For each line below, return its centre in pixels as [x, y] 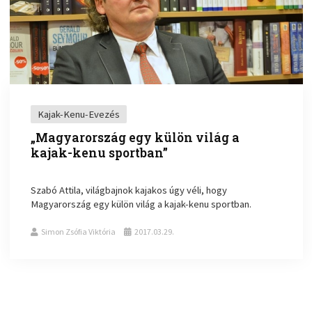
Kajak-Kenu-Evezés [79, 114]
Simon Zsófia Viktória [79, 231]
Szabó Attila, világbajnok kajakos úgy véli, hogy [129, 190]
